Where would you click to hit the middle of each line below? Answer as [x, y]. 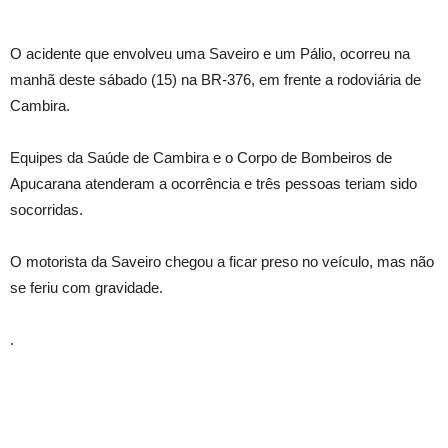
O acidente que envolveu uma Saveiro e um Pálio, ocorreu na [210, 53]
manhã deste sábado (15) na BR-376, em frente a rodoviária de [215, 79]
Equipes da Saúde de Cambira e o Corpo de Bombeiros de [201, 157]
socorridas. [46, 209]
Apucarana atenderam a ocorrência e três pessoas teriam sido [213, 183]
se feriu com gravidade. [86, 287]
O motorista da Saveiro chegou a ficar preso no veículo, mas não [222, 261]
